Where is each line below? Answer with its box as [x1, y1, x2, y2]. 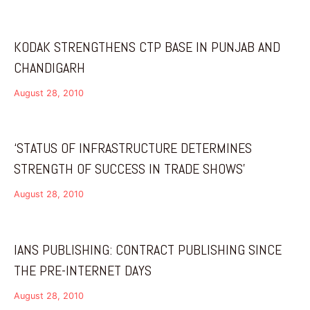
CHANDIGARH [14, 59, 85, 77]
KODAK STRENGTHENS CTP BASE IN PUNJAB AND [14, 38, 280, 57]
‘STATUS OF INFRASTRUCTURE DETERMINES [14, 139, 252, 158]
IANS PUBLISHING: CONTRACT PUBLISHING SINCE [14, 240, 282, 259]
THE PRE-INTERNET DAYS [14, 261, 152, 280]
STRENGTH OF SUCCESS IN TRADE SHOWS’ [14, 160, 246, 179]
